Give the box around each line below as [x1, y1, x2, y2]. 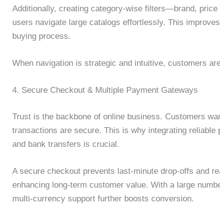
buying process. [12, 31, 71, 41]
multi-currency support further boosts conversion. [12, 194, 194, 204]
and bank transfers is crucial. [12, 139, 119, 149]
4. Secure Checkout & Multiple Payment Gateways [12, 85, 198, 95]
